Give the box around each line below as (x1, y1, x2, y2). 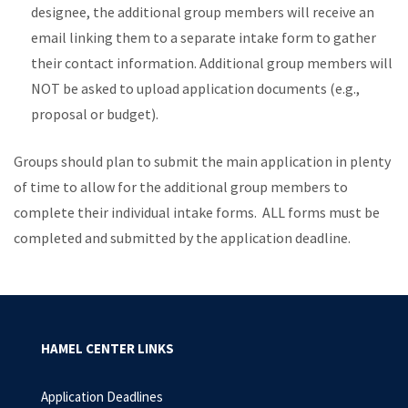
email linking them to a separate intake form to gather (31, 28, 377, 47)
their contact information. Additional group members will (31, 54, 393, 73)
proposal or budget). (31, 105, 159, 124)
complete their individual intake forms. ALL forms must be (14, 203, 380, 222)
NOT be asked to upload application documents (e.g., (31, 79, 361, 98)
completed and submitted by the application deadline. (14, 229, 351, 248)
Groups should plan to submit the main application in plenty (14, 152, 391, 171)
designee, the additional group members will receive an (31, 3, 375, 22)
